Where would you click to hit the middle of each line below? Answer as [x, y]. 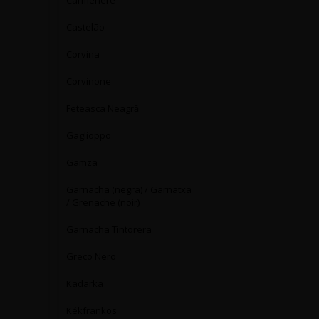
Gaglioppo [89, 135]
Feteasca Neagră [103, 108]
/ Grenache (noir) [103, 202]
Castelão [85, 27]
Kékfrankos [91, 310]
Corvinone [89, 81]
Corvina [83, 54]
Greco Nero [91, 256]
